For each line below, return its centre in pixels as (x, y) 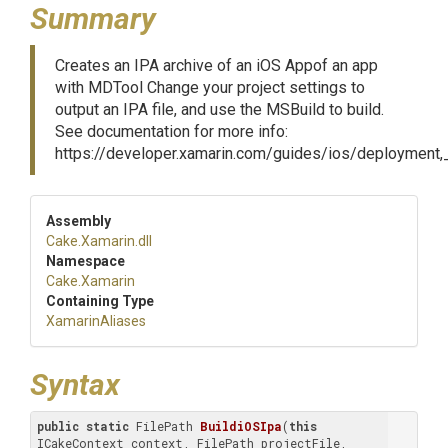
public (58, 426)
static (107, 426)
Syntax (75, 384)
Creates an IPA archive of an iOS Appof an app (216, 65)
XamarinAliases (96, 321)
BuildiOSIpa (241, 426)
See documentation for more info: (171, 131)
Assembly (78, 221)
